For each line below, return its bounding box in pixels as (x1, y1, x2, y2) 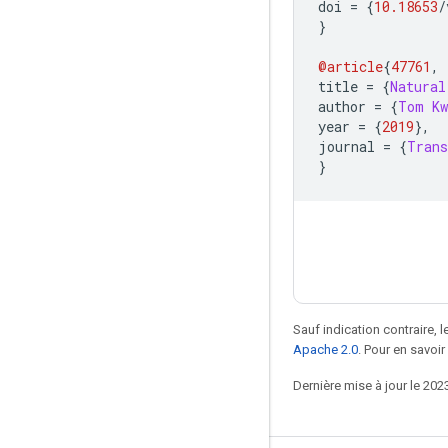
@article (318, 56, 383, 76)
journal (318, 136, 383, 156)
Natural (390, 76, 446, 96)
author (318, 96, 374, 116)
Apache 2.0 (293, 341, 358, 357)
